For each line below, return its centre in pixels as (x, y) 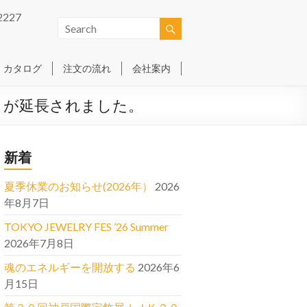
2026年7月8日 (39, 243)
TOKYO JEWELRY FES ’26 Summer (86, 226)
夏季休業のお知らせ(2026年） (78, 186)
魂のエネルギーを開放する (70, 267)
